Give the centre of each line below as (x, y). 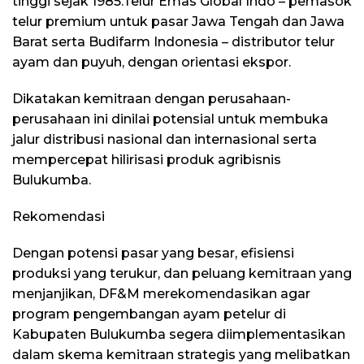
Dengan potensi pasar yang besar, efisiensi (153, 253)
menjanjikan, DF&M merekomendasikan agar (161, 293)
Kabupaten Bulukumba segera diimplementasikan (179, 334)
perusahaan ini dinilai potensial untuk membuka (170, 119)
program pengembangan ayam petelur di (149, 314)
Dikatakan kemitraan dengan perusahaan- (152, 98)
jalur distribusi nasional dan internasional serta (165, 139)
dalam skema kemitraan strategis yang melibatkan (181, 354)
